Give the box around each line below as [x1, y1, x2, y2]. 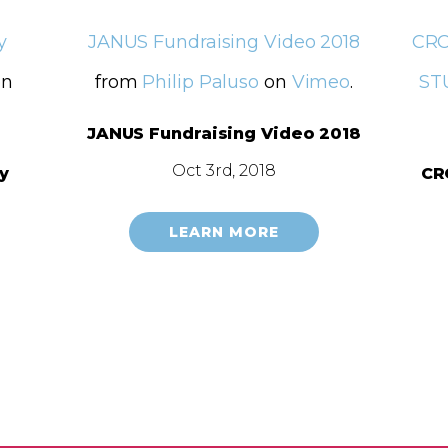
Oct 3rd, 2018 [172, 160, 276, 180]
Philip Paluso [142, 70, 260, 93]
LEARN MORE [168, 222, 279, 241]
